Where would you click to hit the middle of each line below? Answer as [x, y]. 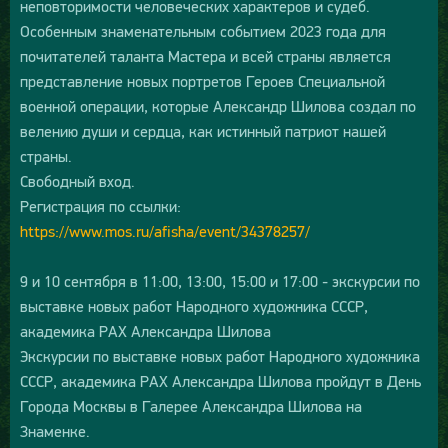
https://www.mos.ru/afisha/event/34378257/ [165, 231]
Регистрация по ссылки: [100, 206]
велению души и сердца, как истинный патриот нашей [203, 131]
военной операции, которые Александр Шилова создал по [218, 106]
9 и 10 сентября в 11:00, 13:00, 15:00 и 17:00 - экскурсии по [220, 281]
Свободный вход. [77, 181]
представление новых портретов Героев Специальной [202, 81]
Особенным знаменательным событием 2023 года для [203, 31]
